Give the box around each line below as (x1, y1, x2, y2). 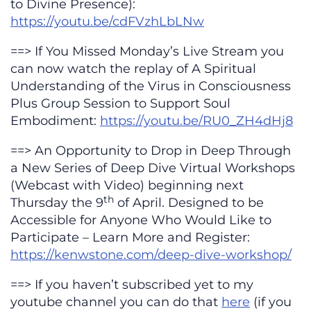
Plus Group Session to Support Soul (10, 96, 230, 112)
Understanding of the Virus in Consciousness (10, 78, 291, 94)
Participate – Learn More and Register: (10, 230, 250, 246)
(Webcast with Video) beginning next (10, 178, 244, 194)
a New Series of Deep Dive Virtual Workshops (10, 160, 295, 176)
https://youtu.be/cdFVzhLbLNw (10, 14, 204, 30)
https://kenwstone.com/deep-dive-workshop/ (10, 247, 292, 263)
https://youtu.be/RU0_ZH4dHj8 (100, 113, 293, 129)
